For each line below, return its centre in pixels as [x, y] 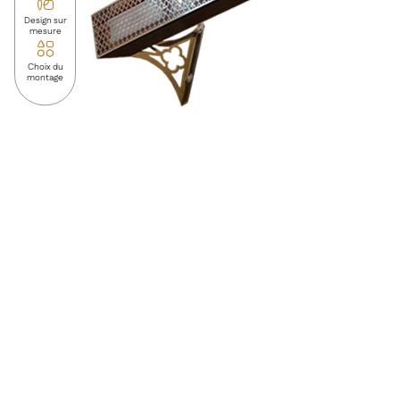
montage [45, 78]
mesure [45, 32]
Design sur [45, 21]
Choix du [45, 67]
